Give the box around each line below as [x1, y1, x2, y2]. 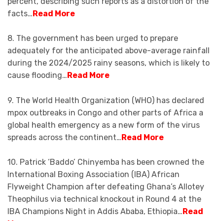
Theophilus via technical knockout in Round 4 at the [7, 194, 201, 204]
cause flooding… [7, 71, 67, 80]
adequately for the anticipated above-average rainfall [7, 46, 210, 56]
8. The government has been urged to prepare [7, 34, 178, 43]
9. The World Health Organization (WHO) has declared [7, 95, 204, 105]
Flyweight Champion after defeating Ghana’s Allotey [7, 182, 204, 192]
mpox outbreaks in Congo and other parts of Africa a [7, 108, 203, 117]
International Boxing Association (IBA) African [7, 170, 180, 180]
